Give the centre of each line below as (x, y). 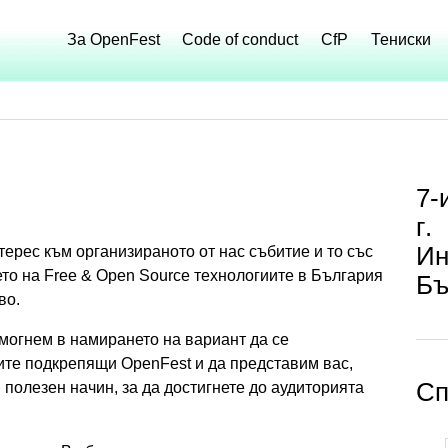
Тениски (401, 40)
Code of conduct (240, 40)
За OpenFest (113, 40)
